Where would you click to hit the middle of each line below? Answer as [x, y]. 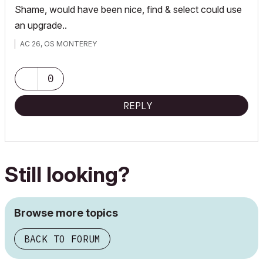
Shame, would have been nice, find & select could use [128, 9]
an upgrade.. [42, 25]
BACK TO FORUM [62, 239]
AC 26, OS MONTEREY [58, 44]
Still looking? [67, 174]
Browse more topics [66, 213]
